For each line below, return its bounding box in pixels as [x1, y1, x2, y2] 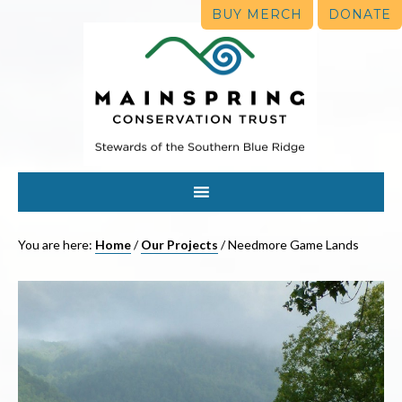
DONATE [328, 6, 391, 22]
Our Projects [141, 237, 218, 252]
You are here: [18, 237, 95, 252]
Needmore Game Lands [225, 237, 359, 252]
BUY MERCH [212, 6, 302, 22]
